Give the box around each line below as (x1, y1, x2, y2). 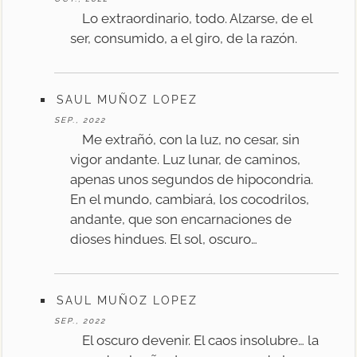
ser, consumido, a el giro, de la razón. (70, 29, 298, 46)
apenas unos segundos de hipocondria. (70, 171, 314, 187)
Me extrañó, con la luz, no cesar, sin (82, 131, 300, 147)
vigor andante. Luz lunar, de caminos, (70, 151, 301, 167)
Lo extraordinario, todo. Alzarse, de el (82, 10, 313, 26)
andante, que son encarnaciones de (70, 210, 292, 227)
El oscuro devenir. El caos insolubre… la (82, 331, 320, 348)
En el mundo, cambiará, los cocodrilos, (70, 190, 310, 207)
